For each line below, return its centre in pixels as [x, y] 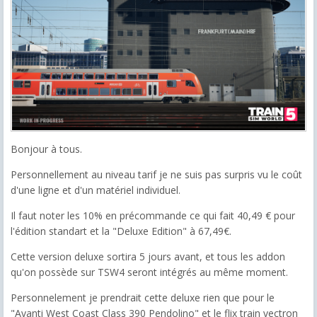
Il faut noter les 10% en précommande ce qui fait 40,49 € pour [153, 216]
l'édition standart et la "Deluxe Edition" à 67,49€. [122, 231]
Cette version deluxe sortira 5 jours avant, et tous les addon [148, 257]
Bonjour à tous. [48, 149]
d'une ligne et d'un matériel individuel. [97, 190]
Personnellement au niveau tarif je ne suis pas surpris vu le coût [156, 175]
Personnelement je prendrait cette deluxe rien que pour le [143, 298]
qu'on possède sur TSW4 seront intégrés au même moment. [151, 272]
